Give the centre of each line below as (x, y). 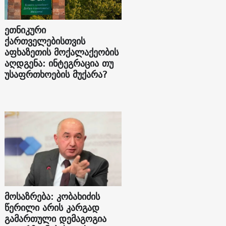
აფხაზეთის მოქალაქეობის (62, 52)
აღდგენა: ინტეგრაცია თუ (59, 63)
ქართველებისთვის (45, 41)
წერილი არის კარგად (52, 207)
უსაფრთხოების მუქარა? (56, 74)
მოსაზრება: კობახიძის (52, 196)
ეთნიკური (25, 30)
